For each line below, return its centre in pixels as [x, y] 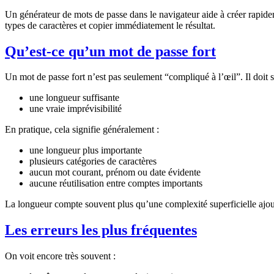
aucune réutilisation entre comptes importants [116, 183]
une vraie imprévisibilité [76, 109]
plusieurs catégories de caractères [93, 161]
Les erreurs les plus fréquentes [101, 230]
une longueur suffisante [74, 98]
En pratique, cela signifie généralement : [82, 130]
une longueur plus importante [86, 150]
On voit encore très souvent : [60, 256]
